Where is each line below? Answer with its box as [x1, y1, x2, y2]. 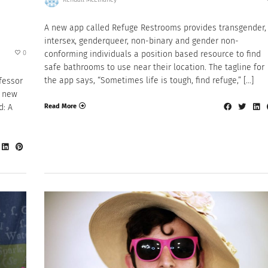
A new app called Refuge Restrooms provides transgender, [44, 23, 266, 33]
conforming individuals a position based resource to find [44, 49, 261, 60]
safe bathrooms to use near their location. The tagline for [44, 62, 264, 73]
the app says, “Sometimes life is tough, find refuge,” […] [44, 75, 254, 86]
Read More [44, 102, 77, 110]
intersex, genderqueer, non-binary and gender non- [44, 36, 239, 47]
